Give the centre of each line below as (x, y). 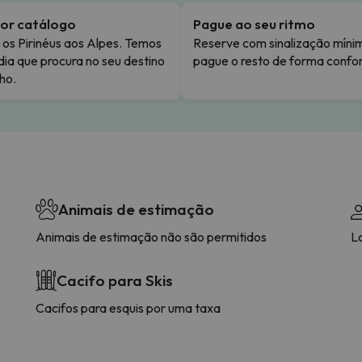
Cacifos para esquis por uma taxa (128, 307)
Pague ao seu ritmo (254, 23)
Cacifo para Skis (115, 280)
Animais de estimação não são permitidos (151, 236)
